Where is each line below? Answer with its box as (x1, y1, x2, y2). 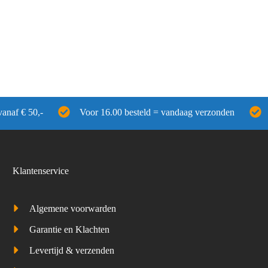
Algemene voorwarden (29, 203, 116, 214)
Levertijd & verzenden (29, 245, 114, 255)
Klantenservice (12, 166, 69, 176)
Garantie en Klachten (29, 224, 109, 235)
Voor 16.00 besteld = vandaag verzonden (80, 107, 234, 118)
